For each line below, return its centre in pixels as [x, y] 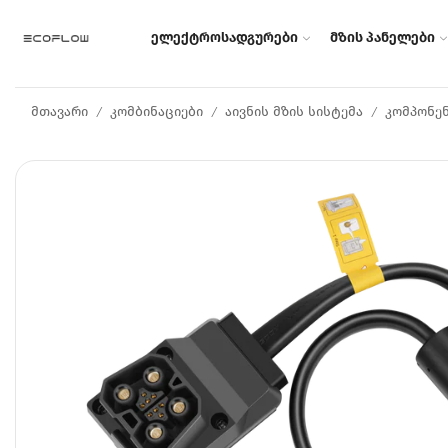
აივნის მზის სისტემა [294, 111]
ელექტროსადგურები [224, 37]
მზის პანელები [382, 37]
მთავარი [59, 111]
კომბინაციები [156, 111]
